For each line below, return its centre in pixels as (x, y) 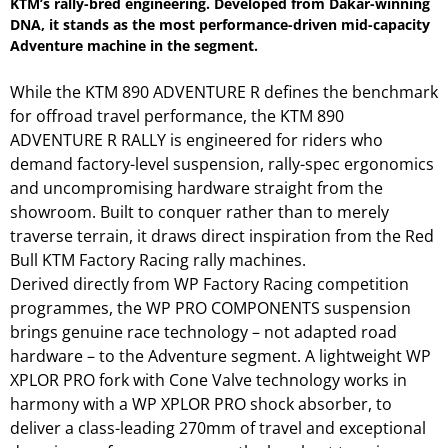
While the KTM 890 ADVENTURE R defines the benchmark (224, 91)
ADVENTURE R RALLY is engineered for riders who (196, 139)
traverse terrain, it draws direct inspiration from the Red (222, 235)
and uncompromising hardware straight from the (196, 187)
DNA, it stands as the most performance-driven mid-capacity (220, 24)
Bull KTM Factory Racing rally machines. (158, 259)
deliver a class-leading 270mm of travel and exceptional (218, 427)
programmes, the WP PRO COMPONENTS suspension (210, 307)
